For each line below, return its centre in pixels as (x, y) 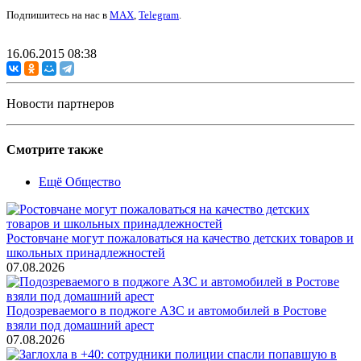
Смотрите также (55, 150)
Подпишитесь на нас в (58, 15)
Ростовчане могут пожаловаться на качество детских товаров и (180, 238)
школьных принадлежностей (86, 252)
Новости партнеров (60, 104)
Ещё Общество (80, 181)
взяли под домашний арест (80, 325)
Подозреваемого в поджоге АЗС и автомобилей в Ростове (166, 310)
